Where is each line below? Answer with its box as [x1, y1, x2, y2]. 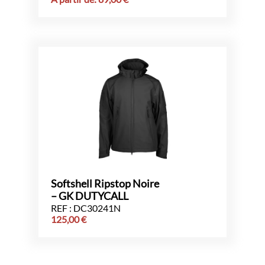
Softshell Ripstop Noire [51, 177, 159, 190]
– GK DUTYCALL [51, 189, 128, 202]
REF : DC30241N [51, 202, 121, 214]
